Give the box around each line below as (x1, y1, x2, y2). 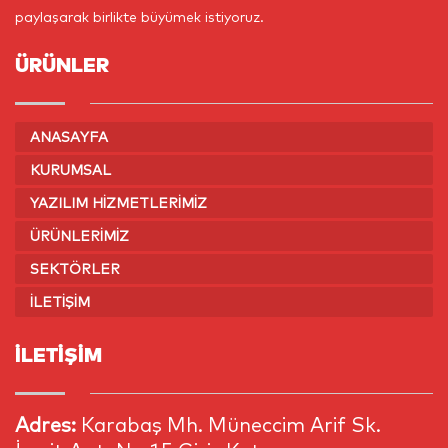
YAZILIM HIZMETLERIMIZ (30, 194, 207, 213)
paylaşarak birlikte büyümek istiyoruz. (15, 8, 264, 27)
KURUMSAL (30, 161, 111, 180)
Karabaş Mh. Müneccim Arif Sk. (81, 412, 381, 438)
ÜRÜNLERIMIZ (30, 227, 129, 246)
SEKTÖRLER (30, 260, 120, 279)
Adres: (15, 412, 81, 438)
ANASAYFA (30, 128, 108, 147)
